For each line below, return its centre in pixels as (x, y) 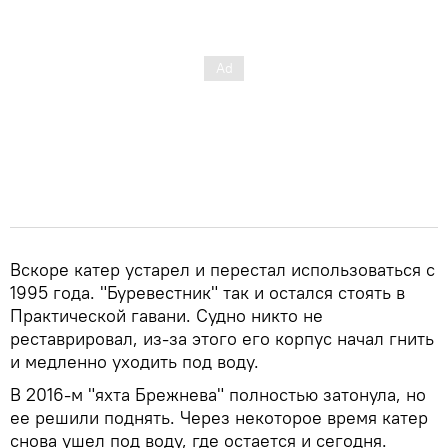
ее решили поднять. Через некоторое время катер (219, 417)
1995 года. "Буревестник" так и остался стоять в (207, 292)
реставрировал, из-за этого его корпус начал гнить (222, 338)
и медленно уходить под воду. (134, 361)
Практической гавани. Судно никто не (166, 315)
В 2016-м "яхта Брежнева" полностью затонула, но (218, 394)
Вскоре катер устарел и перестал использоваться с (222, 269)
